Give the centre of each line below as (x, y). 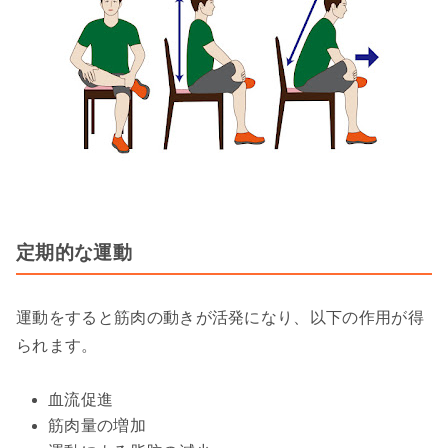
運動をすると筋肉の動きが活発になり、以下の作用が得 (220, 317)
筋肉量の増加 (97, 425)
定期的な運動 (74, 252)
